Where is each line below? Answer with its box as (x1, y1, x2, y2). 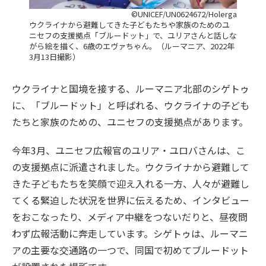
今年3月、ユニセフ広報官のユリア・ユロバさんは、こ (12, 142, 245, 157)
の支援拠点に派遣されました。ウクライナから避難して (12, 159, 249, 174)
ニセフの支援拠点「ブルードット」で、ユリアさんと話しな (29, 29, 237, 41)
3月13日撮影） (29, 50, 80, 62)
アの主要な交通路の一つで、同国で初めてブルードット (12, 242, 249, 257)
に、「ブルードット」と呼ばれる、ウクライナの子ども (12, 97, 249, 112)
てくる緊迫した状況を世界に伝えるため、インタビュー (12, 192, 249, 207)
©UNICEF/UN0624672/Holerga (131, 8, 237, 20)
